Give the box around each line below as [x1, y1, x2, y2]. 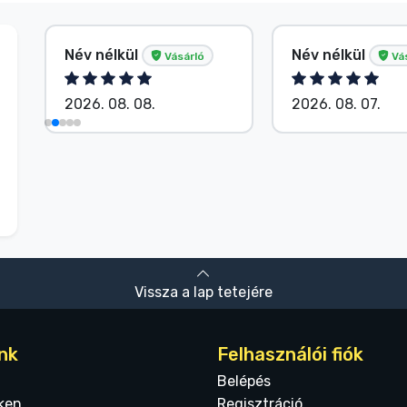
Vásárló [162, 49, 204, 63]
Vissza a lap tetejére [134, 283, 273, 302]
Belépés [217, 372, 271, 391]
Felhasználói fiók [217, 343, 363, 366]
